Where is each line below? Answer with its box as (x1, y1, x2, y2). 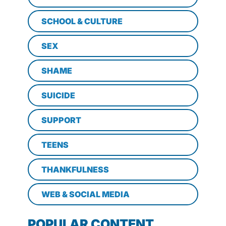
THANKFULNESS (41, 164, 109, 175)
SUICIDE (41, 90, 75, 100)
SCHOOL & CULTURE (41, 16, 123, 26)
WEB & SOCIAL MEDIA (41, 189, 130, 199)
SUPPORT (41, 115, 81, 125)
